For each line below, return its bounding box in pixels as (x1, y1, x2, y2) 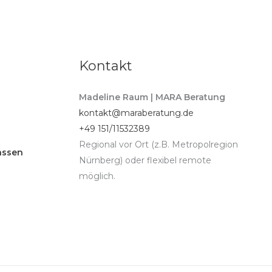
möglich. (78, 171, 115, 182)
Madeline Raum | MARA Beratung (78, 92, 225, 103)
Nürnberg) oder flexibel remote (78, 155, 211, 166)
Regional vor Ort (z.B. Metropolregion (78, 139, 238, 151)
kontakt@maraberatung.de (78, 107, 194, 119)
